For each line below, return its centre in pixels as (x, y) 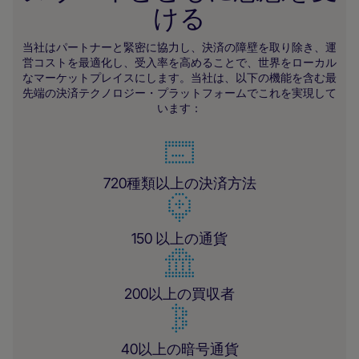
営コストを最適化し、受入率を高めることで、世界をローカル (179, 62)
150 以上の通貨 (179, 238)
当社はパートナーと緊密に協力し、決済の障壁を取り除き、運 (179, 47)
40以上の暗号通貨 (179, 349)
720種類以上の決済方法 (179, 183)
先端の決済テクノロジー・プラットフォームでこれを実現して (179, 93)
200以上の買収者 (179, 294)
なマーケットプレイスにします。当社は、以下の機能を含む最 (179, 77)
